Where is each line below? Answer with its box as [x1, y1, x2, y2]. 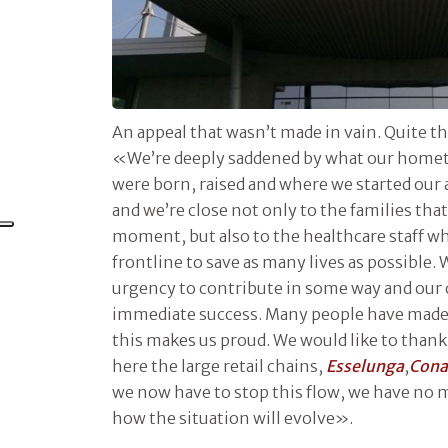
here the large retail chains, [112, 355, 326, 376]
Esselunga [326, 355, 404, 376]
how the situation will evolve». [112, 407, 353, 428]
